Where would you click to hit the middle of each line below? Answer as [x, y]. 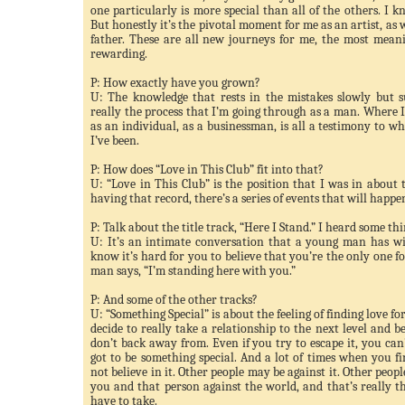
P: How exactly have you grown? [175, 83]
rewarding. [119, 54]
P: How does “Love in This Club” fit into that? [207, 170]
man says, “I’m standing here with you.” [193, 271]
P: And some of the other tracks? [174, 300]
